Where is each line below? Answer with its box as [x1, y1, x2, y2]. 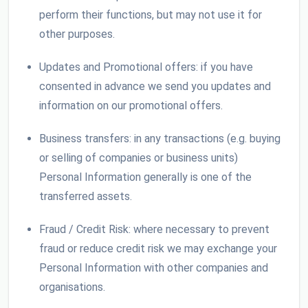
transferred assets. [39, 190, 132, 203]
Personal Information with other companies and [39, 261, 268, 275]
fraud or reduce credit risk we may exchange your [39, 242, 277, 256]
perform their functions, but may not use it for [39, 8, 262, 22]
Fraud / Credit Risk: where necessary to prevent [39, 223, 269, 236]
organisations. [39, 280, 105, 294]
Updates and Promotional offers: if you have [39, 60, 253, 74]
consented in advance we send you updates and [39, 80, 271, 93]
